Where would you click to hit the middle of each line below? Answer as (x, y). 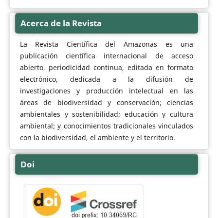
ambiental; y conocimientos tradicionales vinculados (107, 126)
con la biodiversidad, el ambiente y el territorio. (97, 138)
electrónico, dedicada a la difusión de (107, 79)
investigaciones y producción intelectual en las (107, 91)
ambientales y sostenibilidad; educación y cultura (107, 114)
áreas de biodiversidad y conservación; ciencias (107, 103)
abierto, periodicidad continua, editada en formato (107, 68)
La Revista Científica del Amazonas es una (107, 44)
